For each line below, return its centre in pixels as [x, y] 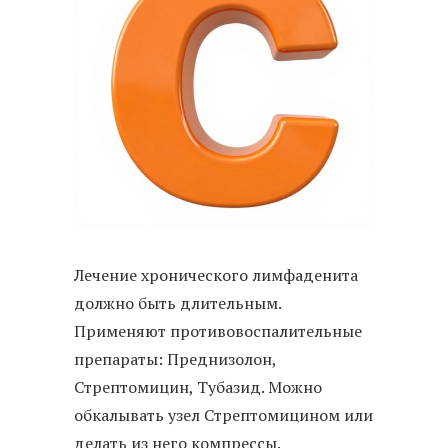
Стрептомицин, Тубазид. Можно [198, 386]
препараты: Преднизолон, [175, 358]
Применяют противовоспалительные [218, 330]
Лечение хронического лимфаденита [216, 274]
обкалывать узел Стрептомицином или [223, 414]
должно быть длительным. [177, 302]
